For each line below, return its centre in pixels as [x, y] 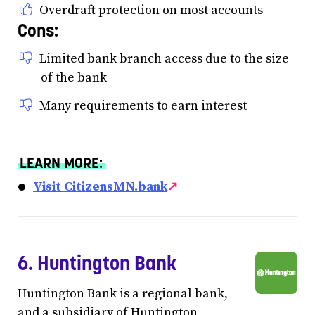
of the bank [74, 78]
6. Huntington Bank [97, 263]
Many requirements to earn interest [143, 106]
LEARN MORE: [61, 163]
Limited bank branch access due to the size [164, 59]
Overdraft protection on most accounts [151, 10]
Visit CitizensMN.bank [100, 187]
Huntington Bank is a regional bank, [123, 293]
